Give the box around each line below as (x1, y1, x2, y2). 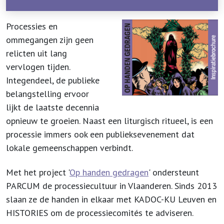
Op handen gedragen (69, 166, 148, 178)
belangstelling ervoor (6, 88, 89, 99)
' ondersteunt (148, 166, 199, 178)
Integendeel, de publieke (6, 74, 99, 86)
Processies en (6, 20, 57, 32)
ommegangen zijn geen (6, 34, 93, 45)
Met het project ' (6, 166, 69, 178)
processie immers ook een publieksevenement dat (6, 128, 194, 140)
